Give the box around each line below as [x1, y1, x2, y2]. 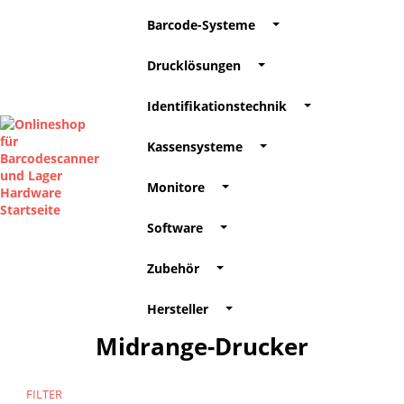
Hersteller [147, 300, 208, 317]
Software [147, 219, 203, 236]
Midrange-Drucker [96, 330, 308, 363]
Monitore [147, 179, 205, 196]
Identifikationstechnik [147, 97, 287, 115]
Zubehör [147, 260, 199, 277]
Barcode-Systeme [147, 16, 255, 33]
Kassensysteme [147, 138, 243, 155]
